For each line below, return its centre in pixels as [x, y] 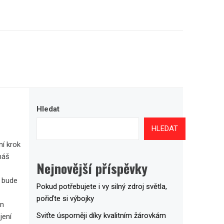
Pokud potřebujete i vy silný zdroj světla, [101, 186]
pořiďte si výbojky [65, 198]
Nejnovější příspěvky [92, 168]
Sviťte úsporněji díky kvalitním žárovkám [101, 215]
